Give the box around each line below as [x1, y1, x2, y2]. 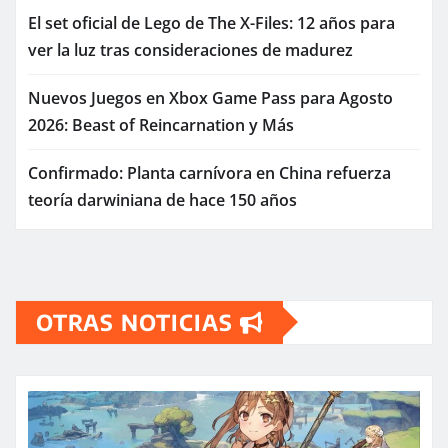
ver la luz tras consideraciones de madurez [28, 38, 353, 61]
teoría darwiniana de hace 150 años [28, 188, 297, 211]
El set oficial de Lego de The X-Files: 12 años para [28, 11, 395, 34]
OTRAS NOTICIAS [36, 307, 240, 336]
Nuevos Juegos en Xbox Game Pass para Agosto [28, 86, 393, 109]
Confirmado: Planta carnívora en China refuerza [28, 161, 391, 184]
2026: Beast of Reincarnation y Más [28, 113, 294, 136]
